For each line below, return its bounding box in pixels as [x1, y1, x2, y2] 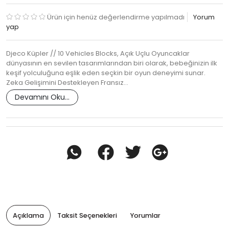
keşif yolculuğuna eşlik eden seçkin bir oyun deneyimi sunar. [6, 68, 205, 78]
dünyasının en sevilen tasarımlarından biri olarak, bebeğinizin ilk [6, 58, 217, 68]
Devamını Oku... [15, 92, 70, 103]
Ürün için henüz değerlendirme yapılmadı [47, 12, 185, 22]
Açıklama [13, 211, 44, 220]
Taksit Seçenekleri [57, 211, 117, 220]
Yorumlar [130, 211, 161, 220]
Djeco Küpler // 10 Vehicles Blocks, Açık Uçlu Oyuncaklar [6, 49, 190, 59]
